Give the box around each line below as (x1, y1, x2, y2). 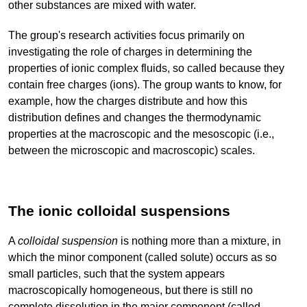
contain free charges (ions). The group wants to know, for (8, 79, 282, 91)
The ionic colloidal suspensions (8, 203, 230, 219)
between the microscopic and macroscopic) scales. (8, 145, 255, 157)
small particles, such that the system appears (8, 268, 225, 280)
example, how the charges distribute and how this (8, 95, 247, 108)
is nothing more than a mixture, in (118, 235, 281, 247)
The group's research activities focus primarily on (8, 29, 245, 42)
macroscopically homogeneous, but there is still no (8, 284, 253, 297)
